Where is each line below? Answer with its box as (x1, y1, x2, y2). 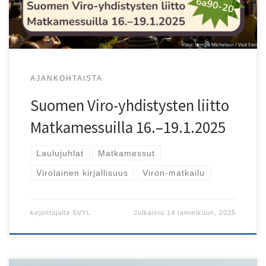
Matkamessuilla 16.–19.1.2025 (30, 117, 226, 137)
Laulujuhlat (36, 148, 84, 158)
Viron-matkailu (142, 168, 205, 178)
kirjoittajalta (30, 208, 72, 216)
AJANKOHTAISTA (30, 74, 103, 82)
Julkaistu (134, 208, 167, 216)
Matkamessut (97, 148, 155, 158)
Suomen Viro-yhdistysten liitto (30, 95, 229, 115)
